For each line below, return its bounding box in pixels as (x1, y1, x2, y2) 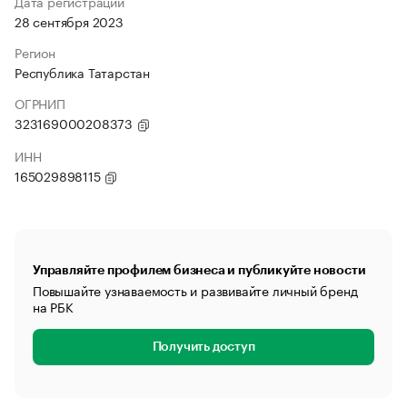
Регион (15, 42, 55, 62)
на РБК (33, 296, 74, 316)
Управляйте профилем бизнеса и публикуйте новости (33, 263, 366, 276)
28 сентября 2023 (15, 11, 124, 31)
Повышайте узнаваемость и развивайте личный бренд (33, 280, 358, 300)
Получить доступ (152, 341, 255, 353)
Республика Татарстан (15, 62, 150, 82)
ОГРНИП (15, 93, 65, 113)
